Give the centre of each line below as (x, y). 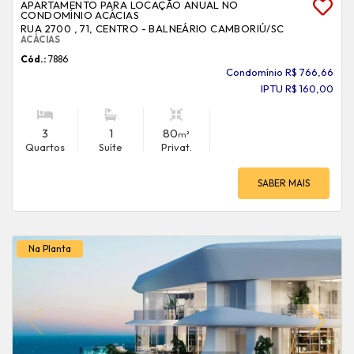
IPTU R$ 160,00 (297, 88)
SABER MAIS (284, 183)
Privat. (176, 147)
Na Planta (50, 249)
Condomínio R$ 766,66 (280, 72)
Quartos (45, 147)
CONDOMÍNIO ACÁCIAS (80, 15)
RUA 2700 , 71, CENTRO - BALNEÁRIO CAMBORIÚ (144, 28)
